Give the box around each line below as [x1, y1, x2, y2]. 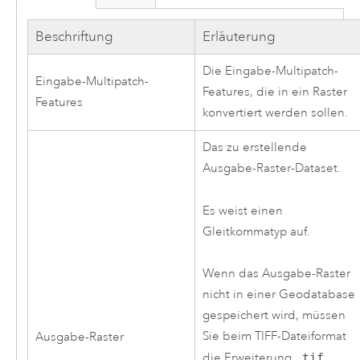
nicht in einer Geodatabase [202, 287, 355, 303]
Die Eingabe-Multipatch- [202, 63, 338, 80]
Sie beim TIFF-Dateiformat [202, 329, 346, 345]
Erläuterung [202, 28, 276, 46]
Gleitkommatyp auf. [202, 223, 310, 239]
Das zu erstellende [202, 140, 307, 156]
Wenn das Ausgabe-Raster [202, 266, 350, 282]
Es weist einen [202, 202, 283, 219]
